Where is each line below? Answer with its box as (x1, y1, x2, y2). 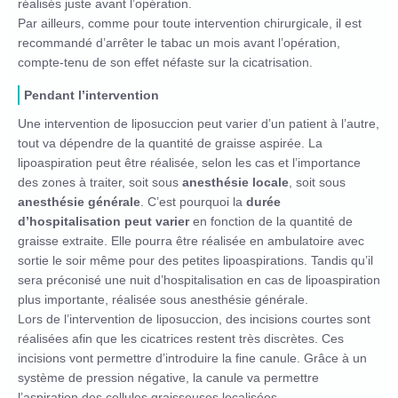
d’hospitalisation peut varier (18, 213, 189, 228)
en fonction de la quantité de (189, 213, 353, 228)
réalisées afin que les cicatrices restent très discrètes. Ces (18, 330, 344, 346)
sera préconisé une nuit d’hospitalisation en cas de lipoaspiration (18, 272, 380, 287)
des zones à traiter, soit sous (18, 174, 182, 189)
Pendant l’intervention (24, 87, 159, 102)
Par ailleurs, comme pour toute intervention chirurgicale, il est (18, 15, 362, 30)
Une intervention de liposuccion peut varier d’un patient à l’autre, (18, 115, 379, 131)
